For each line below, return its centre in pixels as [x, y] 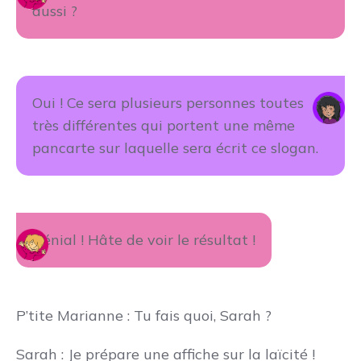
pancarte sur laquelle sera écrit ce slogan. [175, 148]
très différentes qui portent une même [164, 125]
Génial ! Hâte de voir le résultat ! [144, 240]
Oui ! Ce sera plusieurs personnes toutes [168, 103]
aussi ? [55, 11]
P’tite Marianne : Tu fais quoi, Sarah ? [144, 315]
